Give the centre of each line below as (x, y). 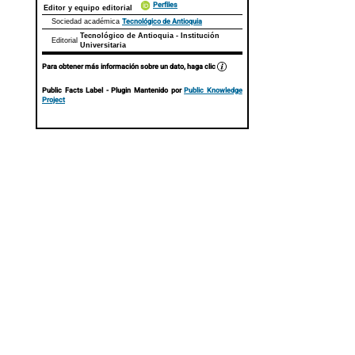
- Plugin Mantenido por (144, 90)
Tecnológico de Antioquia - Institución (150, 35)
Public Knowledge (213, 90)
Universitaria (103, 45)
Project (53, 100)
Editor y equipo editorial (88, 8)
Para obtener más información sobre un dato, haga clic (130, 67)
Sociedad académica (87, 22)
